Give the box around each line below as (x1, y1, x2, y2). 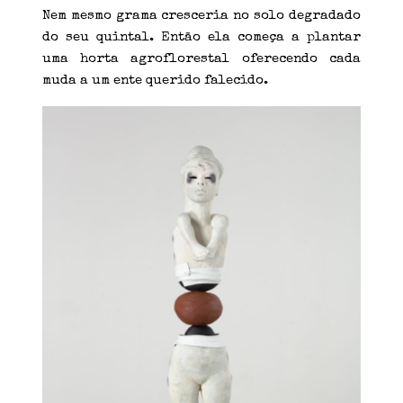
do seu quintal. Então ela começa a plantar (42, 31, 361, 45)
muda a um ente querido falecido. (42, 74, 269, 88)
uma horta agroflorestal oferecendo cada (42, 52, 361, 67)
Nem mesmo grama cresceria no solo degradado (42, 9, 361, 23)
